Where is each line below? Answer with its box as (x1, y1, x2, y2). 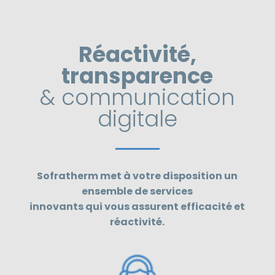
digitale (97, 103, 177, 134)
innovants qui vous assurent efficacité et (29, 199, 246, 214)
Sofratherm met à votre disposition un (37, 168, 238, 183)
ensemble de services (82, 184, 193, 198)
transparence (61, 60, 214, 91)
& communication (39, 82, 235, 112)
